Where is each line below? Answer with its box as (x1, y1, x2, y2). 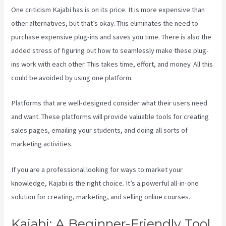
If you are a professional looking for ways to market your (11, 164, 183, 174)
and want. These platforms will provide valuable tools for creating (11, 112, 209, 122)
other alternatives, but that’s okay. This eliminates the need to (11, 18, 199, 28)
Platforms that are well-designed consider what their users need (11, 98, 208, 108)
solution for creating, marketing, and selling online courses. (11, 192, 191, 201)
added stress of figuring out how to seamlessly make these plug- (11, 45, 209, 55)
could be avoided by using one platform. (11, 73, 133, 82)
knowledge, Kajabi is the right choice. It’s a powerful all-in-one (11, 178, 199, 188)
